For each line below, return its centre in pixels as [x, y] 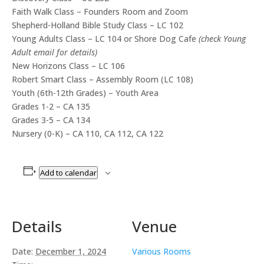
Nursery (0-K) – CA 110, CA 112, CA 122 [88, 133]
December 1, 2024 [71, 251]
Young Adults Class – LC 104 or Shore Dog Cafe [105, 38]
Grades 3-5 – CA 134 [51, 120]
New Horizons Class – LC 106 [68, 65]
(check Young [222, 38]
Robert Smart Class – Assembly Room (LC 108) [103, 79]
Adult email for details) [55, 52]
